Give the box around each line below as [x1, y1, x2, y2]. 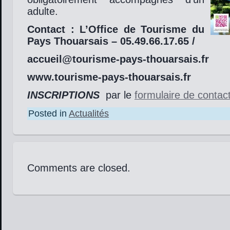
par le [100, 89, 135, 101]
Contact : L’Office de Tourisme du [27, 24, 204, 35]
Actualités [69, 108, 109, 119]
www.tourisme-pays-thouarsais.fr [27, 71, 191, 83]
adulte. [27, 6, 58, 17]
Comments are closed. [27, 162, 130, 174]
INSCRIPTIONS [27, 89, 100, 101]
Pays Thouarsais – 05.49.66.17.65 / [27, 35, 195, 47]
